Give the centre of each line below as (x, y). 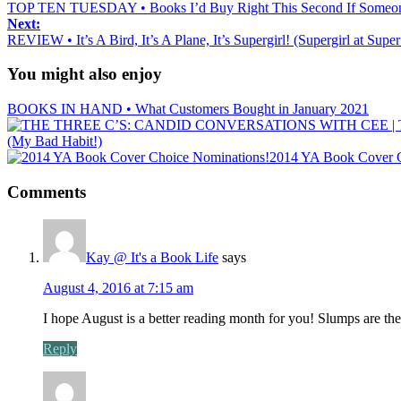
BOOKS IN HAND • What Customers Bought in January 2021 (188, 109)
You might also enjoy (85, 74)
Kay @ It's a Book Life (152, 257)
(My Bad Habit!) (55, 141)
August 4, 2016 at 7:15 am (118, 287)
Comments (47, 192)
